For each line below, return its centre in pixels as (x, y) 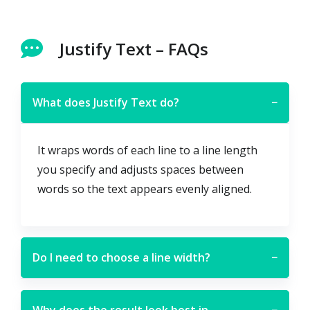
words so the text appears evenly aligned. (145, 189)
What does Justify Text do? (106, 102)
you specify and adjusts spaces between (140, 169)
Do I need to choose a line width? (121, 257)
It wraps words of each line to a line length (147, 150)
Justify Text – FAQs (134, 48)
